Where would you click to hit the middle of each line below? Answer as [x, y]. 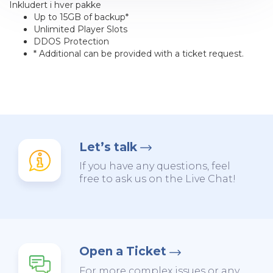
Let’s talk [108, 147]
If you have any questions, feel [155, 166]
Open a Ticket [123, 252]
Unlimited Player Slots [80, 29]
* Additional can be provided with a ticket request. [139, 54]
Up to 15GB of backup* [81, 17]
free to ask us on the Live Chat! [158, 179]
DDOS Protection [71, 41]
